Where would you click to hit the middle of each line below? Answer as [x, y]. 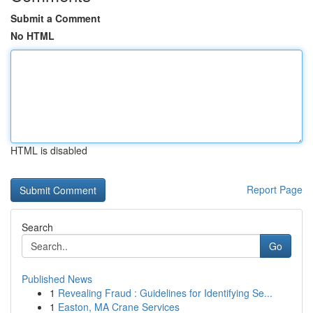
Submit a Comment [56, 18]
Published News [57, 279]
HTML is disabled [49, 150]
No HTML [32, 36]
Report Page [275, 189]
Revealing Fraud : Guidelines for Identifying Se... [165, 293]
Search [37, 227]
